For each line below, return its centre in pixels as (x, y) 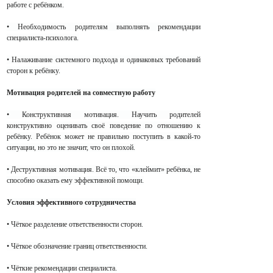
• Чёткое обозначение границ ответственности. (77, 246)
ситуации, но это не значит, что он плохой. (71, 148)
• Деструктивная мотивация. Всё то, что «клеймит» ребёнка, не (104, 170)
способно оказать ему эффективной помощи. (75, 181)
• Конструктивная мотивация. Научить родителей (104, 115)
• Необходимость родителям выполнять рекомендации (104, 27)
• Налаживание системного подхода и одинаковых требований (104, 60)
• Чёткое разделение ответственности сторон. (75, 225)
